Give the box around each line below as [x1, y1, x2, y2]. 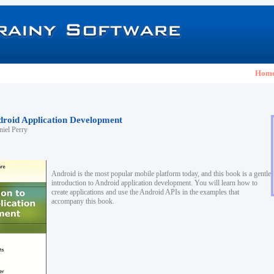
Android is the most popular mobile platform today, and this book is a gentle [51, 169, 271, 178]
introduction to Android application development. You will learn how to [51, 179, 257, 187]
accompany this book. [51, 197, 114, 206]
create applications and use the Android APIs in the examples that [51, 188, 239, 196]
